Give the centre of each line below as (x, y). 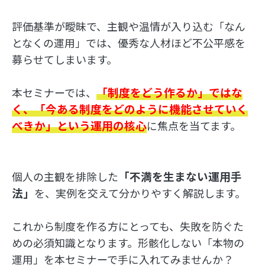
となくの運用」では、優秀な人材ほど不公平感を (128, 43)
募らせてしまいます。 (64, 59)
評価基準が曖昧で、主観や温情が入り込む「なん (128, 26)
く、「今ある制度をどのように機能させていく (130, 109)
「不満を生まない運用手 (180, 176)
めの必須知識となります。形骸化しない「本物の (128, 243)
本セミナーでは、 (54, 93)
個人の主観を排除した (65, 177)
